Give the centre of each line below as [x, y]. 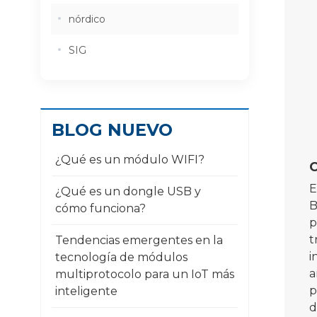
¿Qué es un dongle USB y [128, 192]
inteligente [86, 292]
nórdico [87, 19]
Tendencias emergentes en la [139, 241]
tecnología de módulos [121, 258]
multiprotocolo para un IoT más [145, 275]
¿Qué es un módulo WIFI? [130, 160]
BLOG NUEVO [112, 130]
